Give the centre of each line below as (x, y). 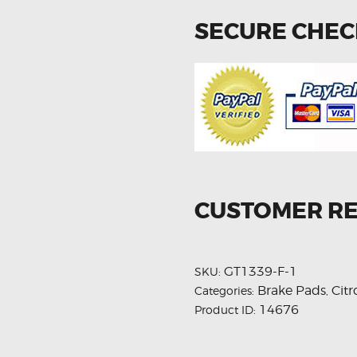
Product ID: (227, 309)
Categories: (226, 290)
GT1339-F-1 (261, 271)
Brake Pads (292, 290)
